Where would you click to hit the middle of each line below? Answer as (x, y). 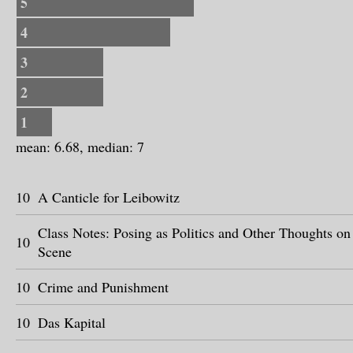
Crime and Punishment (103, 287)
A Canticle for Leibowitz (109, 197)
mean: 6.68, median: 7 (80, 147)
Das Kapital (72, 322)
